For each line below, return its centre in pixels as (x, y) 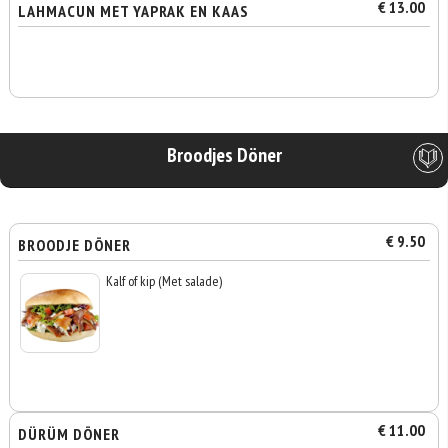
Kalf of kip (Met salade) (164, 281)
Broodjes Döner (224, 155)
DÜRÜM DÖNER (69, 434)
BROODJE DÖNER (75, 245)
